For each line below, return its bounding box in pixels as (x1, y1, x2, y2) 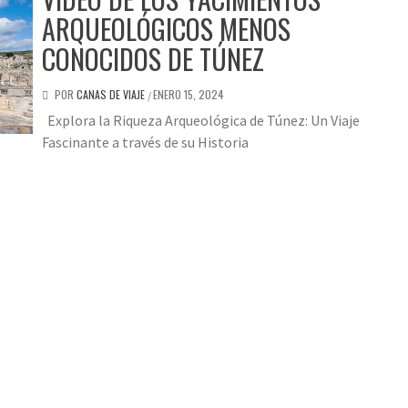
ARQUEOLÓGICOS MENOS (42, 8, 291, 50)
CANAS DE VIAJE (76, 87, 148, 103)
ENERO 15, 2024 (153, 87, 224, 103)
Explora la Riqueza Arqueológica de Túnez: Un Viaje (42, 111, 360, 130)
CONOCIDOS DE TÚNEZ (42, 38, 264, 80)
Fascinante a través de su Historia (42, 133, 249, 152)
